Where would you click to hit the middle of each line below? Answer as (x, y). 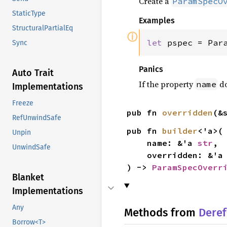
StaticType (29, 14)
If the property (167, 84)
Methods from (161, 213)
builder (180, 131)
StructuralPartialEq (43, 28)
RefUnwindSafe (37, 118)
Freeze (23, 103)
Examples (157, 21)
